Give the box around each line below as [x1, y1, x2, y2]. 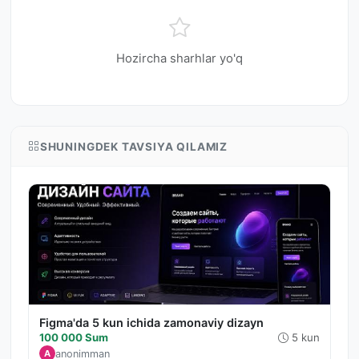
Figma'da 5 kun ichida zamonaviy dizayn [38, 316, 264, 330]
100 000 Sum [38, 331, 108, 345]
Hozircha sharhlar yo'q [116, 51, 243, 66]
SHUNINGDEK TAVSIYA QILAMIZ [39, 139, 228, 153]
